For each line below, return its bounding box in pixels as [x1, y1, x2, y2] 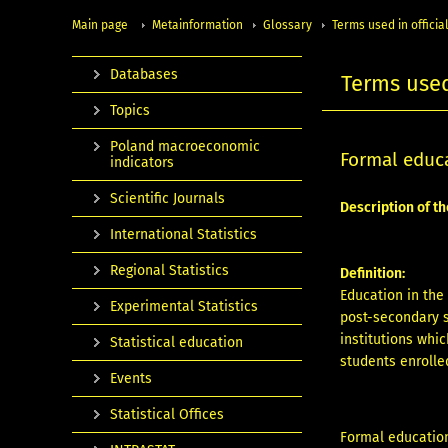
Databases [110, 65, 178, 83]
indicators [110, 153, 174, 171]
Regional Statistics [110, 261, 229, 279]
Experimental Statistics [110, 297, 258, 315]
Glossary [263, 17, 312, 32]
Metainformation [152, 17, 243, 32]
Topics [110, 101, 150, 119]
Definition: [340, 265, 406, 283]
